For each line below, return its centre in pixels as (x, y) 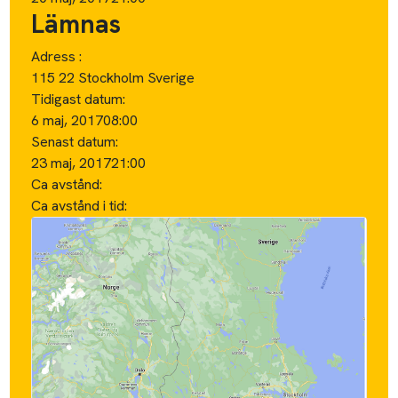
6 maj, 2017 (68, 120)
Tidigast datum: (79, 99)
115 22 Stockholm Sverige (113, 77)
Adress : (57, 56)
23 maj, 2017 (72, 163)
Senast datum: (75, 141)
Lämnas (76, 24)
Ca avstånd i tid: (81, 205)
